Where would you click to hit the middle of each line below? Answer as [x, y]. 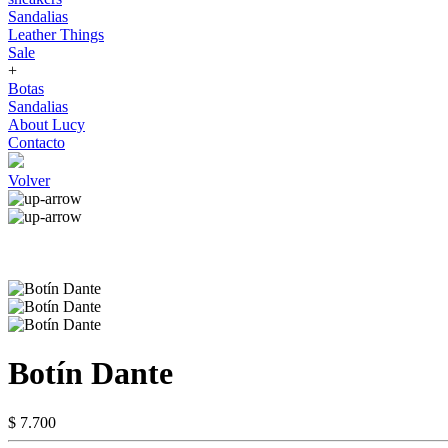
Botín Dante [90, 373]
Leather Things [56, 34]
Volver [29, 180]
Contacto [36, 142]
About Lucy [46, 124]
